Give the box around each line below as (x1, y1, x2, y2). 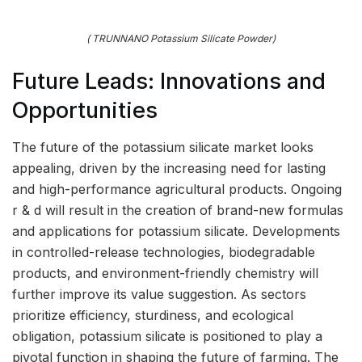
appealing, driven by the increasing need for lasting (12, 160, 326, 176)
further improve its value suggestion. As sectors (12, 286, 306, 302)
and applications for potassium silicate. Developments (12, 223, 340, 239)
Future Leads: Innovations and (12, 68, 326, 95)
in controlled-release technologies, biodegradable (12, 244, 315, 260)
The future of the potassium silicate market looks (12, 139, 314, 155)
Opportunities (12, 97, 158, 124)
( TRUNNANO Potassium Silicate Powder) (86, 32, 276, 44)
